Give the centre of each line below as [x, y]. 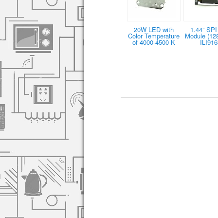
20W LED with [154, 30]
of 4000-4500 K [154, 42]
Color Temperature [154, 36]
